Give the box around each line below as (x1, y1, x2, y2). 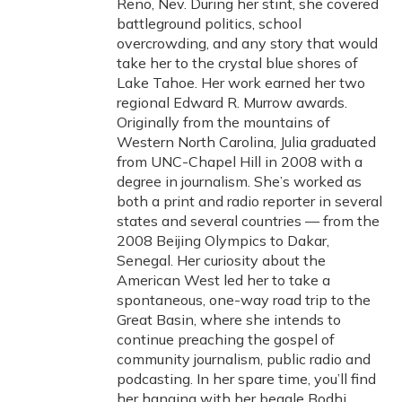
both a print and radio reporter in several (117, 192, 382, 210)
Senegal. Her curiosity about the (117, 251, 326, 269)
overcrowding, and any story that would (117, 34, 378, 52)
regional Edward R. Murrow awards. (117, 93, 347, 111)
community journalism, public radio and (117, 350, 371, 368)
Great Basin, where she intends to (117, 310, 341, 328)
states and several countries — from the (117, 212, 380, 230)
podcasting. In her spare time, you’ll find (117, 370, 376, 388)
